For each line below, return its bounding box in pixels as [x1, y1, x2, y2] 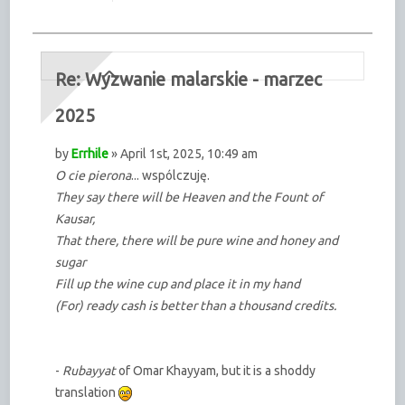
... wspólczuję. [131, 168, 211, 184]
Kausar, [55, 212, 96, 227]
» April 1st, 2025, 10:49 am [108, 146, 259, 162]
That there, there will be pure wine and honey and [55, 233, 339, 249]
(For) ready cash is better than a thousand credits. [55, 298, 337, 314]
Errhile [71, 146, 109, 162]
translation [55, 385, 119, 400]
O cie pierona [55, 168, 132, 184]
